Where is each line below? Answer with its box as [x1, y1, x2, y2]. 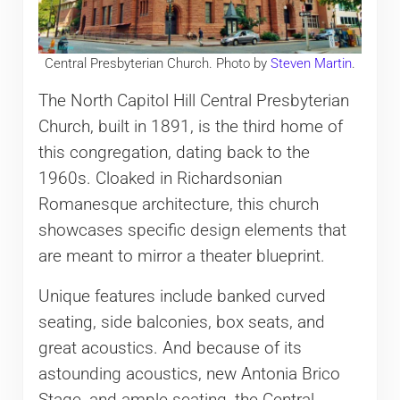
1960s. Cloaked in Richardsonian [37, 169, 282, 189]
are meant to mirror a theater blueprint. [37, 246, 325, 267]
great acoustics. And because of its [37, 338, 302, 359]
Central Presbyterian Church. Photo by [44, 55, 271, 72]
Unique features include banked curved [37, 287, 326, 307]
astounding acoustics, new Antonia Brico [37, 364, 340, 385]
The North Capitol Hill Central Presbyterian [37, 91, 349, 112]
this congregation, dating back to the [37, 143, 310, 163]
